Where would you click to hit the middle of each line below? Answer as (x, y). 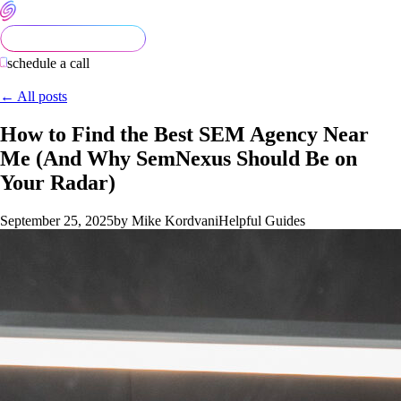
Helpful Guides (262, 220)
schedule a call (48, 63)
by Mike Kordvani (166, 220)
